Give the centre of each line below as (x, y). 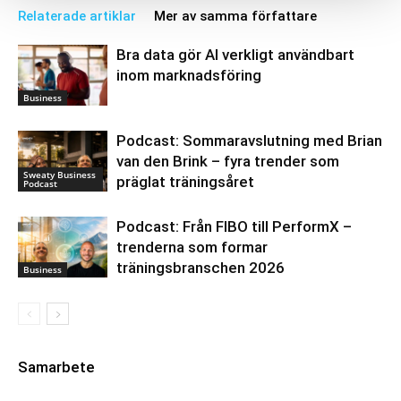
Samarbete (56, 367)
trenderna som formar (192, 247)
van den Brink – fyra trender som (228, 161)
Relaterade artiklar (77, 16)
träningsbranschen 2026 (200, 267)
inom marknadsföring (189, 75)
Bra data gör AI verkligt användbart (235, 54)
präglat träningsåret (185, 181)
